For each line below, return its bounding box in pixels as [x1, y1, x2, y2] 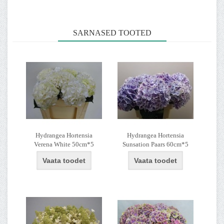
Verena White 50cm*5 [33, 140, 94, 148]
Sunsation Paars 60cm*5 [122, 140, 188, 148]
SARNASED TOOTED [72, 28, 151, 37]
